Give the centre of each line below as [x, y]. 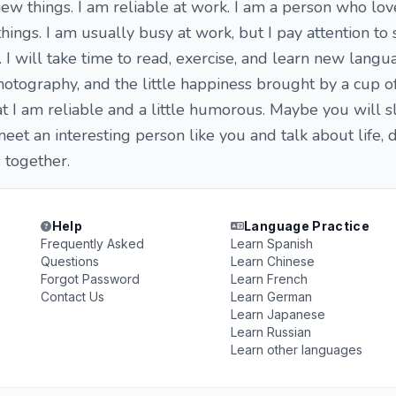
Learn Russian [270, 332]
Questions [70, 261]
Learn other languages [296, 350]
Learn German [271, 297]
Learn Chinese [272, 261]
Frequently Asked [93, 244]
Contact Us [73, 297]
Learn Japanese [278, 314]
